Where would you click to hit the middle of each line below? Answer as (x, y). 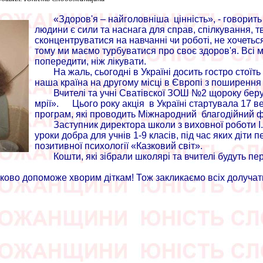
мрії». (48, 104)
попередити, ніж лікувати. (107, 61)
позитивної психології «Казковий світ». (119, 146)
